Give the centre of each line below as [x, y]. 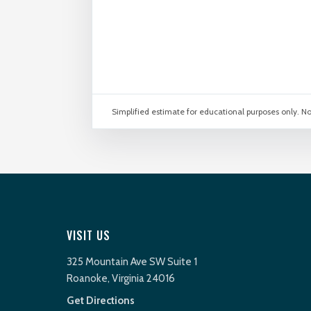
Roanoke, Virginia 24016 [121, 278]
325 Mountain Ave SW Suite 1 [132, 262]
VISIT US [89, 235]
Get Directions [101, 301]
